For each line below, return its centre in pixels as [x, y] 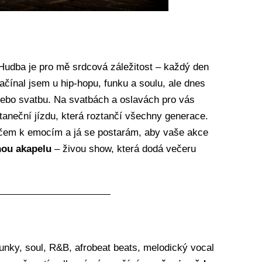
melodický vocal [178, 248]
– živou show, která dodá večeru [123, 149]
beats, [128, 248]
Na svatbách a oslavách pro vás [124, 100]
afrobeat [92, 248]
